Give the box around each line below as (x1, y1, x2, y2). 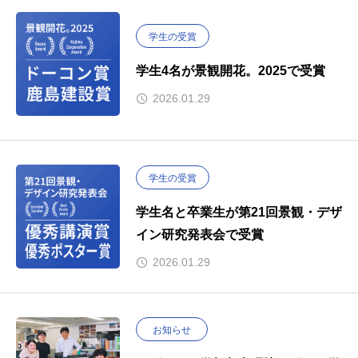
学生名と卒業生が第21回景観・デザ (136, 205, 342, 219)
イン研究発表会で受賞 (136, 228, 264, 241)
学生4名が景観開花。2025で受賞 (136, 64, 325, 78)
